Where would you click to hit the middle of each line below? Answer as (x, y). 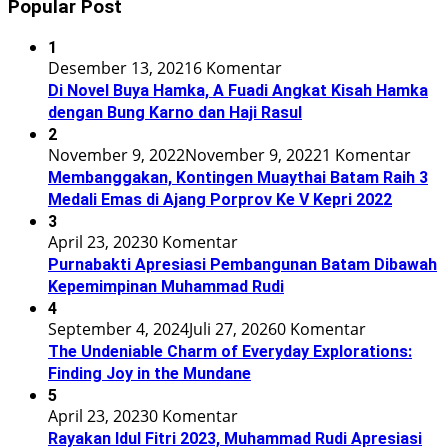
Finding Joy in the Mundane (149, 374)
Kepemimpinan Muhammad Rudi (166, 287)
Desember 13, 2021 (120, 68)
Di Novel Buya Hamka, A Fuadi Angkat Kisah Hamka (238, 91)
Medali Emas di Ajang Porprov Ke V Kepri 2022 (220, 200)
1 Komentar (366, 155)
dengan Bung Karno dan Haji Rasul (175, 113)
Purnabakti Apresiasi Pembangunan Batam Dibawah (242, 265)
